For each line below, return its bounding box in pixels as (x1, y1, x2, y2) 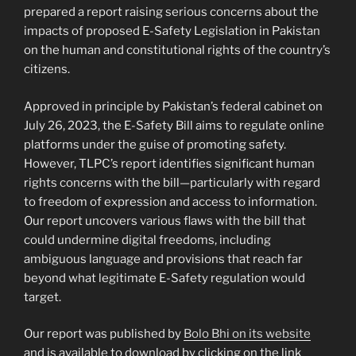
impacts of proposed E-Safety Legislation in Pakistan (24, 24, 320, 39)
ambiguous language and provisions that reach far (24, 251, 303, 266)
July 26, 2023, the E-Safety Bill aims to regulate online (24, 118, 324, 133)
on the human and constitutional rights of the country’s (24, 43, 331, 58)
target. (24, 289, 61, 304)
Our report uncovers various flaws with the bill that (24, 213, 306, 228)
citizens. (24, 62, 70, 77)
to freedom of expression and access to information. (24, 194, 317, 209)
